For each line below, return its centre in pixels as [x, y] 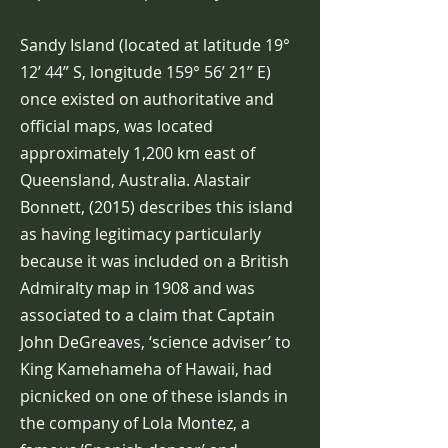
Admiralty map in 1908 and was [137, 288]
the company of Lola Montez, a [135, 423]
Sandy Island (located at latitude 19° [155, 45]
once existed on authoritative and [147, 99]
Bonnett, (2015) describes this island [156, 207]
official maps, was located [116, 126]
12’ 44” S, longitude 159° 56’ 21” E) [145, 72]
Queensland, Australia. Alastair [135, 180]
